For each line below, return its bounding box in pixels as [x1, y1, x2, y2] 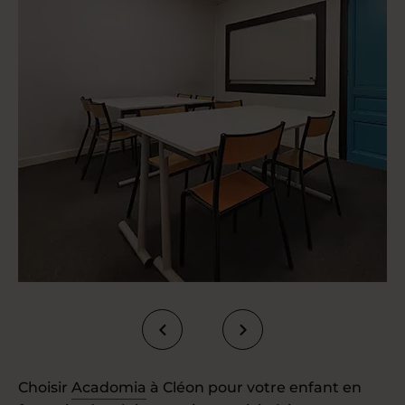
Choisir [18, 379, 71, 396]
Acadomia [71, 379, 146, 396]
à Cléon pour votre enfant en [146, 379, 362, 396]
